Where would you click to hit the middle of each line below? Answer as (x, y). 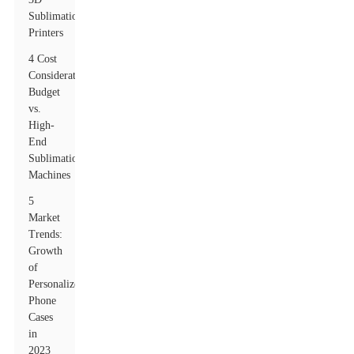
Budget (45, 92)
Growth (46, 251)
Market (45, 218)
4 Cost (43, 59)
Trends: (46, 234)
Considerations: (63, 75)
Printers (46, 33)
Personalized (57, 284)
